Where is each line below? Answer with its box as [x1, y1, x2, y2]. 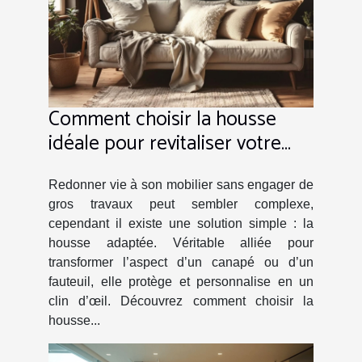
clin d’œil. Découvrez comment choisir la [48, 293, 314, 308]
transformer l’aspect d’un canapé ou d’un [48, 255, 314, 269]
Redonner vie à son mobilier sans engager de [48, 177, 314, 192]
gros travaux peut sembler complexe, [48, 196, 314, 211]
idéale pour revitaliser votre [48, 126, 281, 161]
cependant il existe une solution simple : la [48, 216, 314, 230]
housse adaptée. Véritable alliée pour [48, 235, 314, 250]
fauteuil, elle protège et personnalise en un [48, 274, 314, 288]
